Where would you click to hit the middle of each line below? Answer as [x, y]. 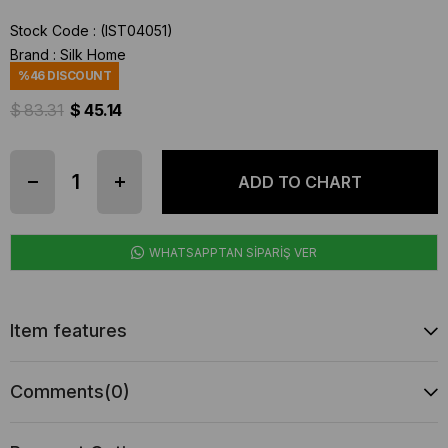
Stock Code [49, 30]
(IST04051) [136, 30]
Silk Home [93, 54]
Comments [57, 391]
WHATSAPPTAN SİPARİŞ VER [231, 252]
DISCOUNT [78, 75]
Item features [68, 330]
